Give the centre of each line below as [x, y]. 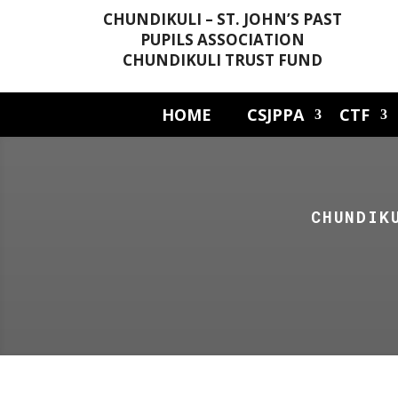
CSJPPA [275, 115]
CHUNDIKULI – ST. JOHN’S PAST [223, 19]
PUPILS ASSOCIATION [223, 39]
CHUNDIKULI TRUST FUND [223, 60]
